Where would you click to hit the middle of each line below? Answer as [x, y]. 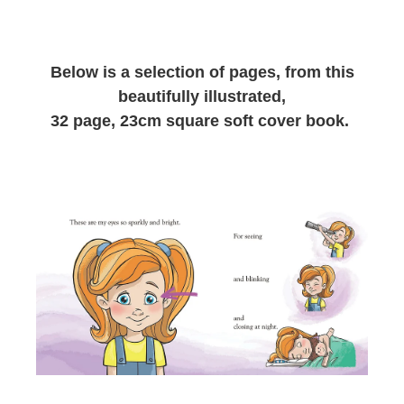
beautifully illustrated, [202, 96]
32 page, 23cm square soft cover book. [202, 120]
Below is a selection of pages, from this [202, 72]
